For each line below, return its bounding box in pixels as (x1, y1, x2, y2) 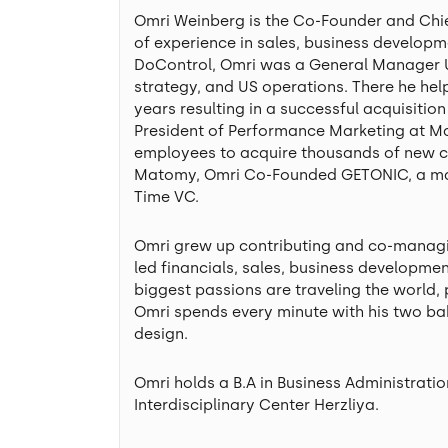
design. (133, 324, 188, 343)
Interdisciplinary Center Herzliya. (133, 395, 379, 414)
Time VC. (133, 187, 203, 206)
